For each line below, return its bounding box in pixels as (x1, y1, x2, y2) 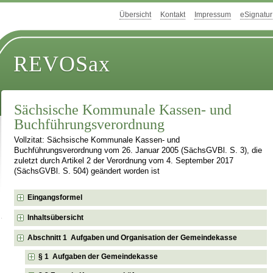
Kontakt (160, 10, 185, 19)
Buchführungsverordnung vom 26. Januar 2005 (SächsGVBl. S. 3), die (14, 146, 263, 155)
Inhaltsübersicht (27, 213, 84, 222)
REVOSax (13, 52, 111, 77)
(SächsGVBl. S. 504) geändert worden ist (14, 167, 160, 176)
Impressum (194, 10, 231, 19)
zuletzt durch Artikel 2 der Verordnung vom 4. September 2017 (14, 157, 234, 166)
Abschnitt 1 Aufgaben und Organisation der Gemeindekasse (27, 233, 238, 242)
